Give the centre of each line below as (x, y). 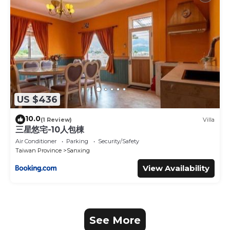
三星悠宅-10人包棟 (50, 130)
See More (115, 221)
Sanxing (78, 151)
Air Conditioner (36, 141)
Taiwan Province (39, 151)
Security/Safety (119, 141)
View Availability (176, 168)
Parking (77, 141)
